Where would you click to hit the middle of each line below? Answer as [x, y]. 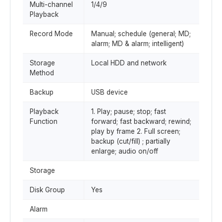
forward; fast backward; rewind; [141, 121]
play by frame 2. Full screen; [136, 131]
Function [44, 121]
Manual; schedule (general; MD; [141, 34]
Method [42, 73]
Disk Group [47, 190]
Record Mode [51, 34]
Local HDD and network [129, 63]
